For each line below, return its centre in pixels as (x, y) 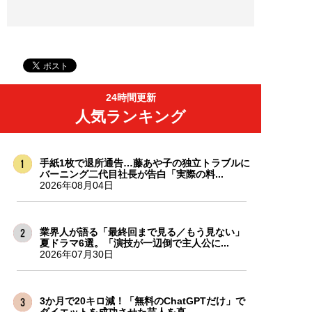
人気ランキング (131, 116)
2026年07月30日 (76, 254)
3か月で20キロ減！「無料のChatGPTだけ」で (142, 301)
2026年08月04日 (76, 185)
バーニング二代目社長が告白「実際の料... (131, 174)
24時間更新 (131, 97)
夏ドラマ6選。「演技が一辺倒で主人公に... (134, 243)
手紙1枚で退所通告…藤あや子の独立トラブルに (145, 163)
